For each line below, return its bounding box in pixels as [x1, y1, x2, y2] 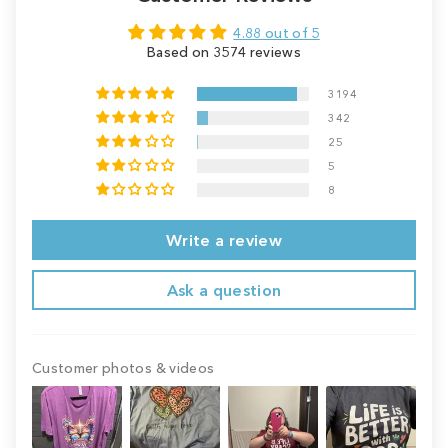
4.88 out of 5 [233, 24, 320, 42]
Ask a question [166, 279, 282, 300]
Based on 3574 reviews [146, 43, 302, 61]
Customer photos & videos [32, 359, 215, 377]
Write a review [166, 229, 282, 250]
